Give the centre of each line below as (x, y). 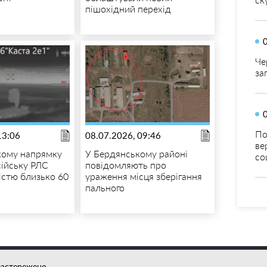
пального (105, 187)
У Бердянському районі (136, 153)
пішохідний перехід (128, 8)
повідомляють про (125, 164)
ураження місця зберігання (143, 176)
